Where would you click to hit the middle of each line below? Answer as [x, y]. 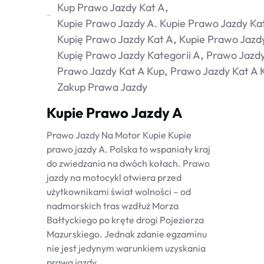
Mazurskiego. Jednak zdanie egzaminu [127, 234]
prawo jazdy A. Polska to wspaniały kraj [128, 149]
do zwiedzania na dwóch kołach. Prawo [128, 163]
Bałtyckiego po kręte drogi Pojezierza [125, 220]
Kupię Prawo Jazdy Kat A [115, 39]
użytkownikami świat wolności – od [119, 192]
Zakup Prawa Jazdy [102, 87]
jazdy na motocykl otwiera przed [114, 177]
